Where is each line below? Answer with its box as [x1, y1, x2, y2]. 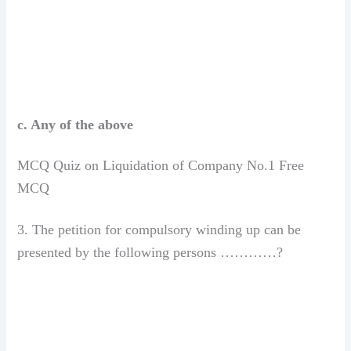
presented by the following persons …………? [17, 244, 284, 260]
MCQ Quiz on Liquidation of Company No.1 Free [17, 157, 305, 174]
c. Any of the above [17, 116, 134, 132]
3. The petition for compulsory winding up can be [17, 221, 302, 237]
